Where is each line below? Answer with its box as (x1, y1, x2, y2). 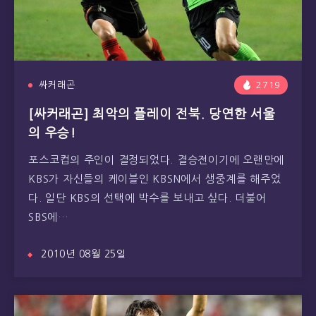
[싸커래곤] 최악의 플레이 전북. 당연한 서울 (28, 108, 276, 121)
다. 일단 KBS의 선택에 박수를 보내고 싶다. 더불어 (28, 193, 267, 203)
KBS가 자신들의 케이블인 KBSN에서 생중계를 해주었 (28, 174, 281, 184)
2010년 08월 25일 (41, 249, 126, 259)
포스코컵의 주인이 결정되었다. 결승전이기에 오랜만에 (28, 154, 284, 165)
